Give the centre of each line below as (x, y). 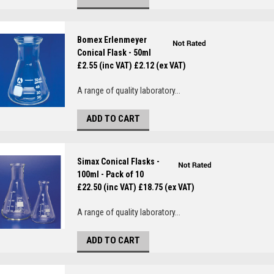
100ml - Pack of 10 (110, 174)
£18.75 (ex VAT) (166, 187)
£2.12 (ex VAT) (160, 65)
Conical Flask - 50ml (114, 53)
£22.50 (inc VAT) (107, 187)
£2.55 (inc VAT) (105, 65)
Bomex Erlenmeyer (112, 40)
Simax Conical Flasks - (118, 161)
